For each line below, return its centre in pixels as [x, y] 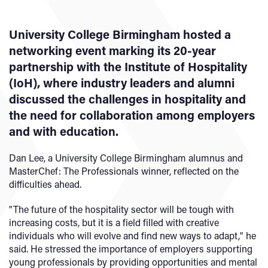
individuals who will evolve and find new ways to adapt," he [133, 235]
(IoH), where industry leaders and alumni [122, 83]
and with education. [64, 131]
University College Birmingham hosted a [120, 34]
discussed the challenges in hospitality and [127, 99]
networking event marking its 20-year [112, 50]
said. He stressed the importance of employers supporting [131, 249]
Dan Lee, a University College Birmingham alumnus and [126, 158]
